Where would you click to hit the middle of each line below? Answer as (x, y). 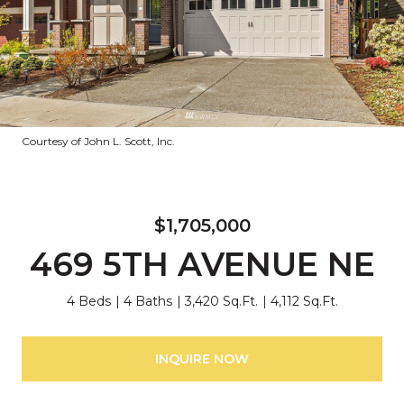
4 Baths (147, 301)
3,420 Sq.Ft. (221, 301)
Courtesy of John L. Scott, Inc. (98, 141)
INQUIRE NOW (202, 358)
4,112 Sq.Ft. (304, 301)
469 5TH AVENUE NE (202, 264)
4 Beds (88, 301)
